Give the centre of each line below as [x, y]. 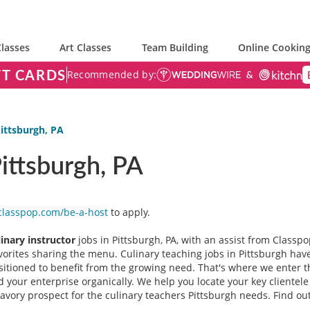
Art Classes [86, 47]
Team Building [175, 47]
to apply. [130, 212]
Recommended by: [112, 74]
